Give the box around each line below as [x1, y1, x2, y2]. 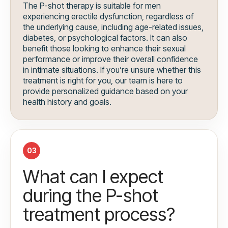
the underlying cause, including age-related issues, [23, 22, 204, 33]
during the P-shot [23, 184, 158, 207]
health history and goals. [23, 97, 111, 107]
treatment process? [23, 203, 175, 226]
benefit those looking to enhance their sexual [23, 43, 186, 54]
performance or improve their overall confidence [23, 54, 198, 65]
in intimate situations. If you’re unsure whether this [23, 65, 201, 75]
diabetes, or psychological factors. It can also [23, 33, 187, 43]
